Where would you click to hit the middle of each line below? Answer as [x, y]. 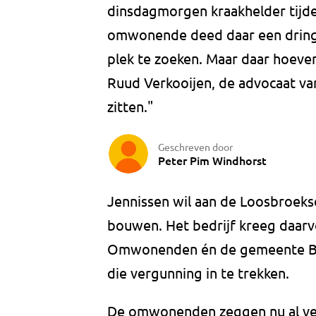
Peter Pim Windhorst [212, 160]
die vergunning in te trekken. [198, 273]
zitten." [130, 107]
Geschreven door [195, 146]
